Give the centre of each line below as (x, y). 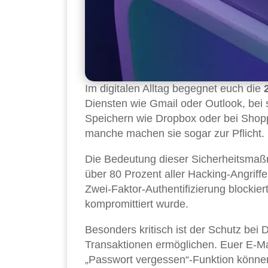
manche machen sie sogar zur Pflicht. (175, 133)
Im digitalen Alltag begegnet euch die (174, 88)
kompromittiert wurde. (137, 204)
